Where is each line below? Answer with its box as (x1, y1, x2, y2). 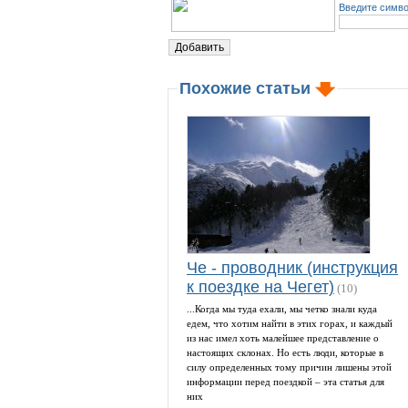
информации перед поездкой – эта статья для (187, 376, 384, 387)
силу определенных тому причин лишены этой (187, 362, 392, 372)
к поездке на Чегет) (187, 278, 334, 296)
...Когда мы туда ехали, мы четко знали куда (187, 303, 377, 314)
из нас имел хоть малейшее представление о (187, 332, 379, 343)
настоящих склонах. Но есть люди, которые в (187, 347, 383, 358)
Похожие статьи (179, 79, 315, 97)
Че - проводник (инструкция (187, 259, 398, 277)
